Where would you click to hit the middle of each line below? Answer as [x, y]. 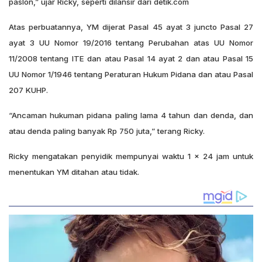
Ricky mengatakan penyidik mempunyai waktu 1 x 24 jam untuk [131, 156]
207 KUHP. [28, 90]
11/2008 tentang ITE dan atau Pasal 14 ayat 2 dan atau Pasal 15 [131, 58]
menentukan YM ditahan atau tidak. [74, 172]
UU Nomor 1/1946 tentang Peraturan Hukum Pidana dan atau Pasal [131, 74]
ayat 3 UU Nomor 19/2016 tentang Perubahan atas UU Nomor [131, 42]
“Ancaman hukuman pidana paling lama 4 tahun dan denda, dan [131, 115]
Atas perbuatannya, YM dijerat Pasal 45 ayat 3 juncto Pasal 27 [131, 27]
